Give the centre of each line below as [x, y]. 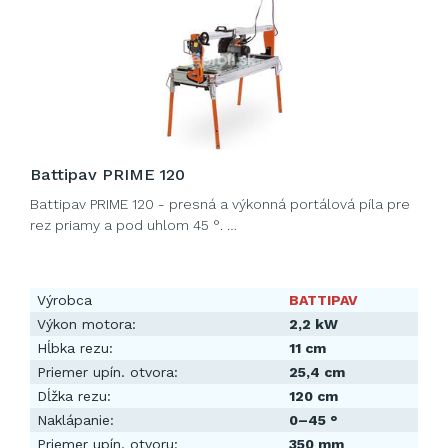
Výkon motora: [86, 324]
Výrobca [64, 300]
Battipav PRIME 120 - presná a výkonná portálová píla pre [220, 204]
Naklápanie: [75, 420]
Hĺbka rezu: [75, 348]
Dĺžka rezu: [74, 396]
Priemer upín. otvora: [107, 372]
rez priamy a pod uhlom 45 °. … [133, 225]
